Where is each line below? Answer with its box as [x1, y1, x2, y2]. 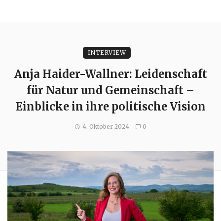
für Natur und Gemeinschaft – [27, 83, 194, 97]
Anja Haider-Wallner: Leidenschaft [14, 67, 207, 81]
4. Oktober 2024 [82, 122, 129, 130]
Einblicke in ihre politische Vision [15, 99, 206, 113]
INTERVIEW [87, 48, 126, 56]
